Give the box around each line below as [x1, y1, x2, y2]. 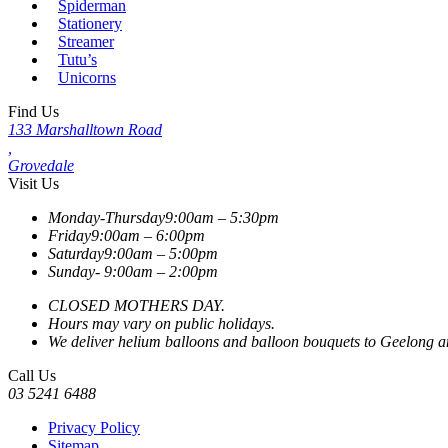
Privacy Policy [48, 418, 140, 436]
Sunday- [48, 262, 104, 280]
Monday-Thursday [48, 208, 165, 226]
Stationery [58, 14, 122, 32]
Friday [48, 226, 91, 244]
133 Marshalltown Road [8, 120, 162, 138]
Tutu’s [58, 50, 97, 68]
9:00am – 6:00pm [91, 226, 205, 244]
